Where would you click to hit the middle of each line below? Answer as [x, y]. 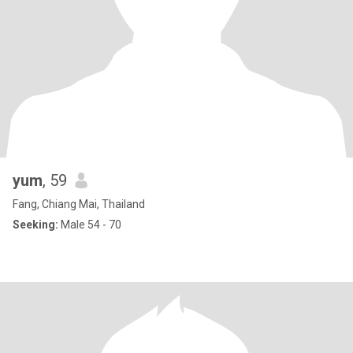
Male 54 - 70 [90, 225]
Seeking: [35, 225]
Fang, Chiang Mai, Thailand [79, 204]
